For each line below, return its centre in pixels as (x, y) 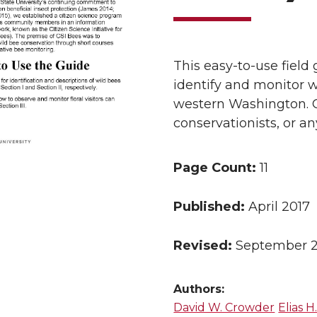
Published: (209, 207)
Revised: (203, 246)
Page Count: (215, 168)
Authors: (199, 289)
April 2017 (278, 207)
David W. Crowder (224, 308)
